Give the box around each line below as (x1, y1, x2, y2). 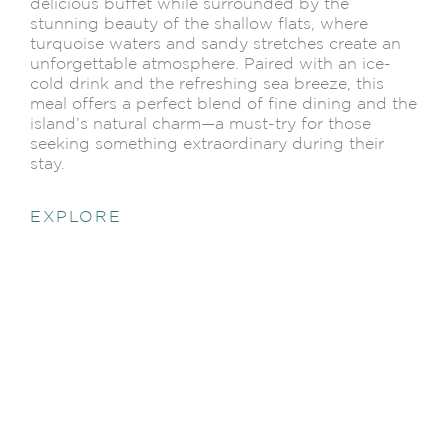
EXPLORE (30, 208, 122, 225)
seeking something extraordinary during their (30, 135, 384, 152)
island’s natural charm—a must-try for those (30, 115, 371, 132)
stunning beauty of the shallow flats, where (30, 15, 368, 32)
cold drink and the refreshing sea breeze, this (30, 75, 384, 92)
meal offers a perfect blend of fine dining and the (30, 95, 417, 112)
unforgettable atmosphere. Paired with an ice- (30, 55, 391, 72)
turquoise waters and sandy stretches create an (30, 35, 401, 52)
